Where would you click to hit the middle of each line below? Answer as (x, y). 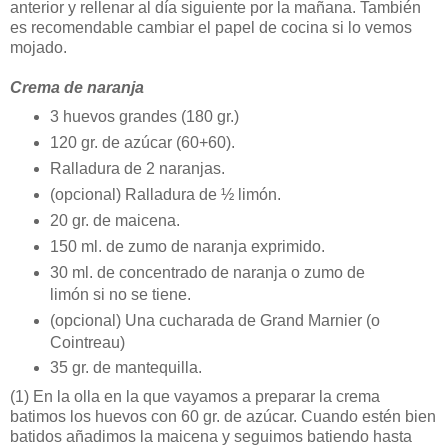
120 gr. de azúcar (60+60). (142, 142)
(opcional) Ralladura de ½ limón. (165, 194)
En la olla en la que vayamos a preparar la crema (204, 397)
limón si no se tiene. (120, 294)
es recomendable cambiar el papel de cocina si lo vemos (211, 27)
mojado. (38, 47)
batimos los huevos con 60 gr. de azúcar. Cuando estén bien (223, 417)
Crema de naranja (77, 87)
